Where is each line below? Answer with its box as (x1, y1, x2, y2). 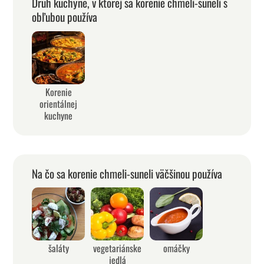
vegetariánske (93, 241, 142, 256)
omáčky (163, 241, 190, 256)
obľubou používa (32, 8, 98, 26)
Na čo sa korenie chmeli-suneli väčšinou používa (32, 164, 223, 182)
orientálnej (39, 96, 78, 111)
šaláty (48, 241, 69, 256)
